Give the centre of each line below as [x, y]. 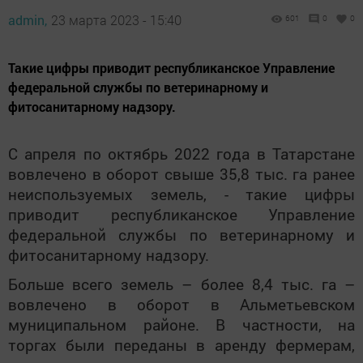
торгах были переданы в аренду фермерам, [181, 345]
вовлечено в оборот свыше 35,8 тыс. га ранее [181, 174]
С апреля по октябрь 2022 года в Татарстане [181, 154]
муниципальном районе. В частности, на [181, 325]
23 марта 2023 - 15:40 [116, 20]
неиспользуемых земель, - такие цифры [181, 194]
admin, [28, 20]
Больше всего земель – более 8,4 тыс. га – [181, 284]
